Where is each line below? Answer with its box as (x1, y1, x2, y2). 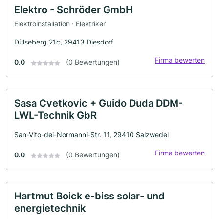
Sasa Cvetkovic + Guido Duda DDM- (14, 97, 183, 109)
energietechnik (14, 202, 86, 215)
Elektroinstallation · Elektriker (14, 20, 106, 28)
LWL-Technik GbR (14, 109, 97, 122)
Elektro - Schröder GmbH (14, 3, 133, 16)
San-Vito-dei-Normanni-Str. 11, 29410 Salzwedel (14, 131, 169, 139)
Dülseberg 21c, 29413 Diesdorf (14, 38, 113, 46)
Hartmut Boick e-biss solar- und (14, 190, 165, 202)
